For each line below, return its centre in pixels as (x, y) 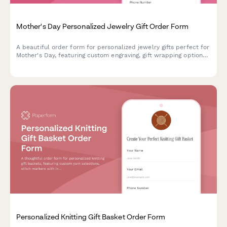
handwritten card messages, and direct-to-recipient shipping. (109, 63)
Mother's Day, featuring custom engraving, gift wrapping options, (112, 55)
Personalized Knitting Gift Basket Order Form (91, 216)
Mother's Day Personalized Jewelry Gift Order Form (102, 26)
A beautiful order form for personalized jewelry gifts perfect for (113, 47)
